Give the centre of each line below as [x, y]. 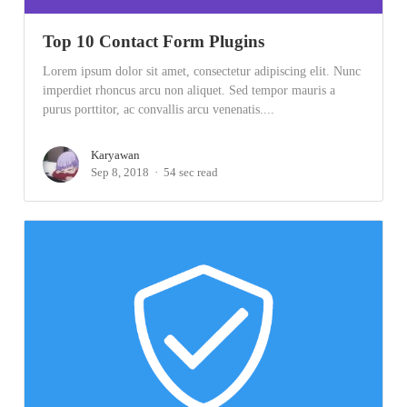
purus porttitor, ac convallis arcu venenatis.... [159, 109]
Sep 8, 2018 [120, 172]
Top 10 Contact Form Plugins [154, 41]
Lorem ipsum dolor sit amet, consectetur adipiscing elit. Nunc [202, 71]
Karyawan [116, 155]
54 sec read [191, 172]
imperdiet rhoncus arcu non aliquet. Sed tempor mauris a [189, 90]
